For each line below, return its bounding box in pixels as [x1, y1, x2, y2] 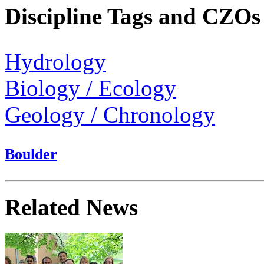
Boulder [5, 145, 57, 163]
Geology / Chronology [5, 101, 215, 127]
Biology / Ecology [5, 75, 176, 101]
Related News [5, 194, 138, 220]
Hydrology [5, 48, 106, 74]
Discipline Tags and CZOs [5, 3, 260, 29]
